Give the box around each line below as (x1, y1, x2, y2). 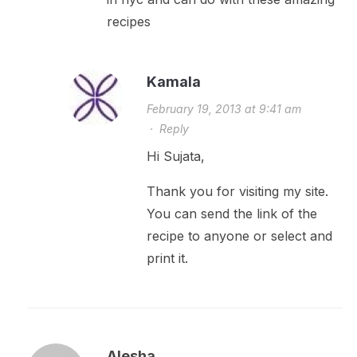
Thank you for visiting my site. (146, 183, 328, 200)
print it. (146, 250, 188, 267)
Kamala (146, 73, 201, 91)
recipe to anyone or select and (146, 228, 332, 245)
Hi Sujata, (146, 148, 205, 165)
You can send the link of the (146, 206, 317, 222)
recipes (106, 14, 151, 30)
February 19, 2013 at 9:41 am (146, 102, 301, 116)
